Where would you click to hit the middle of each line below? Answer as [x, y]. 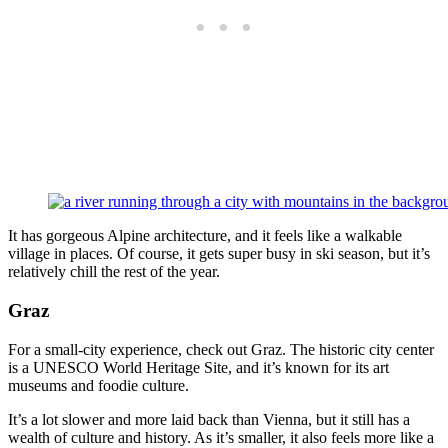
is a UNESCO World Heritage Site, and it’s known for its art [198, 367]
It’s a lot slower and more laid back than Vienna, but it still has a [209, 419]
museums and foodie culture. [98, 385]
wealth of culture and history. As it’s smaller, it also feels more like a [221, 437]
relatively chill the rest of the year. [114, 272]
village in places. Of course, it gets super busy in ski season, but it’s [219, 254]
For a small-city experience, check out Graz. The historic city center [221, 349]
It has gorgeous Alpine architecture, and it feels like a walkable [205, 236]
